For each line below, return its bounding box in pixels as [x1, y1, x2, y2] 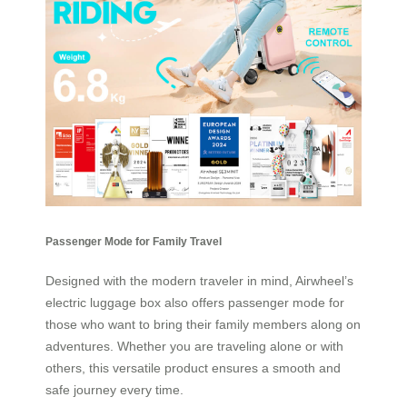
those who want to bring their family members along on [45, 317, 361, 333]
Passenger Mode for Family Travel [45, 234, 222, 247]
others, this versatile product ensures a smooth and [45, 361, 341, 376]
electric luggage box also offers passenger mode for [45, 295, 344, 311]
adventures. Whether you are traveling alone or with [45, 339, 343, 354]
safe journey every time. [45, 382, 184, 398]
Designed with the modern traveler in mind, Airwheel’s [45, 273, 353, 289]
